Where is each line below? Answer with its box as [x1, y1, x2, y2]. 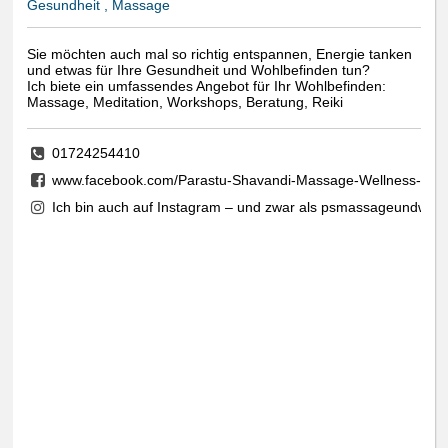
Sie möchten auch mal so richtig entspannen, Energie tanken [27, 46, 413, 63]
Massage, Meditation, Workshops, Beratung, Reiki [27, 94, 344, 111]
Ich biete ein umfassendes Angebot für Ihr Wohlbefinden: [27, 78, 387, 95]
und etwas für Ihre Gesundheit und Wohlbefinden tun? [27, 62, 371, 79]
